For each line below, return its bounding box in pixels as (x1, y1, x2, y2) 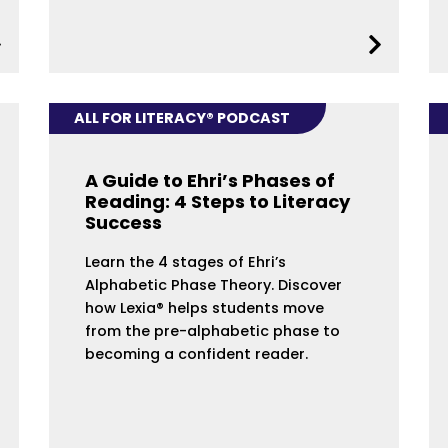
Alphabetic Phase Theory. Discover (84, 274, 342, 295)
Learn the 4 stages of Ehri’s (84, 251, 286, 272)
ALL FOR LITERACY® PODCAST (74, 108, 291, 129)
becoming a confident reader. (84, 343, 308, 364)
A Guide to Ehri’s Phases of (84, 167, 335, 193)
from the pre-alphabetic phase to (84, 320, 340, 341)
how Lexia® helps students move (84, 297, 324, 318)
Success (84, 209, 162, 235)
